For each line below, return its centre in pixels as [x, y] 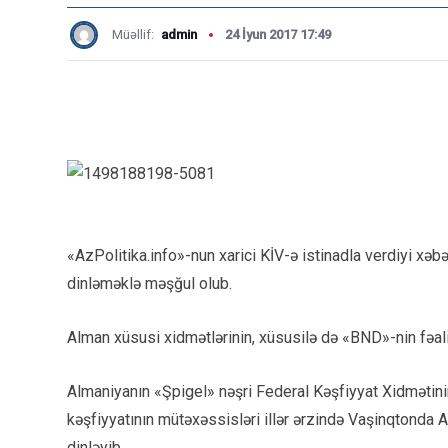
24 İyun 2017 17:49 [278, 34]
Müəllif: [134, 34]
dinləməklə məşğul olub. [149, 283]
